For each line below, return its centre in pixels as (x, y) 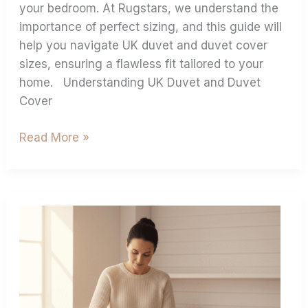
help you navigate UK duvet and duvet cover (144, 45)
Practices (45, 233)
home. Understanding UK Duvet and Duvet (140, 82)
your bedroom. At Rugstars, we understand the (149, 8)
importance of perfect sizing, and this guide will (151, 27)
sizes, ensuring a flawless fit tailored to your (142, 64)
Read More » (55, 137)
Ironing (38, 270)
